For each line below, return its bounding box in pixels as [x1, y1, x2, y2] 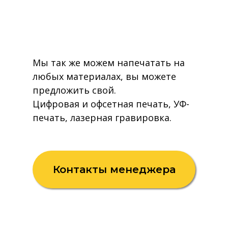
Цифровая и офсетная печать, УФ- [33, 98, 189, 110]
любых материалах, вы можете [33, 70, 176, 82]
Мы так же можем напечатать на [33, 56, 185, 69]
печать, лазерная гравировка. [33, 111, 172, 124]
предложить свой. [33, 84, 116, 96]
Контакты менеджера [52, 163, 176, 176]
